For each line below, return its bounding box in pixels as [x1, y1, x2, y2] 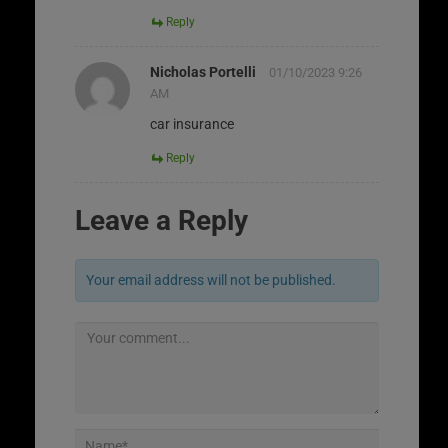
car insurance [150, 115, 234, 132]
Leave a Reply [75, 203, 248, 237]
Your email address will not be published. [86, 271, 336, 288]
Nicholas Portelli [150, 63, 256, 80]
